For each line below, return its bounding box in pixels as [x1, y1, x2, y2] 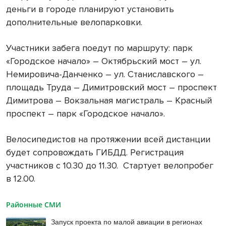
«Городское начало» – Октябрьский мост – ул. [6, 55, 201, 67]
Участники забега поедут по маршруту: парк [6, 42, 193, 54]
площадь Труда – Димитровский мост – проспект [6, 82, 217, 93]
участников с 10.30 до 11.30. [6, 160, 118, 172]
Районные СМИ [6, 200, 61, 210]
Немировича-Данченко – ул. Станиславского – [6, 69, 204, 80]
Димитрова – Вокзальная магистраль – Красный [6, 95, 212, 106]
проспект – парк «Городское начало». [6, 108, 165, 120]
